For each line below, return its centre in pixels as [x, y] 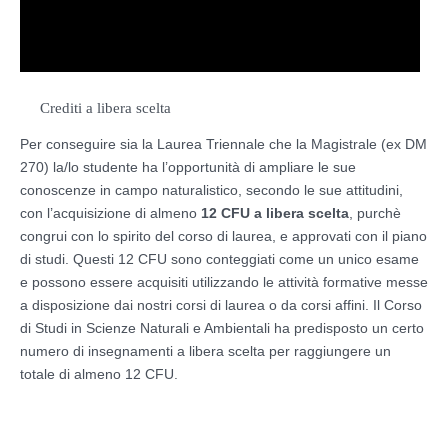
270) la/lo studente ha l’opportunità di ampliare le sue [188, 166]
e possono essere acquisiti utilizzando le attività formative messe [224, 281]
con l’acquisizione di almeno [110, 212]
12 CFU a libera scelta [275, 212]
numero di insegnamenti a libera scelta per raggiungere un [205, 350]
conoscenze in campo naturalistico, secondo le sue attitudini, [211, 189]
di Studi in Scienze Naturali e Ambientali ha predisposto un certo [222, 327]
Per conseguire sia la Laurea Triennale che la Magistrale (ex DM [223, 143]
